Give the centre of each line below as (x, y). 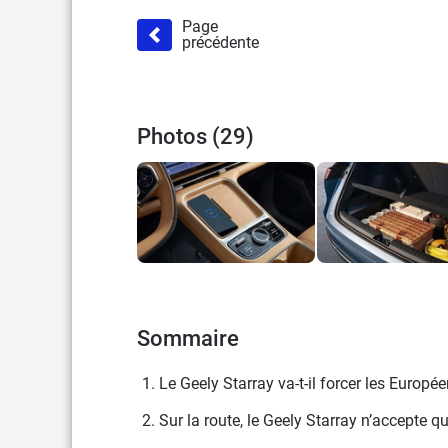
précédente (220, 43)
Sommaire (188, 338)
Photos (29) (195, 137)
